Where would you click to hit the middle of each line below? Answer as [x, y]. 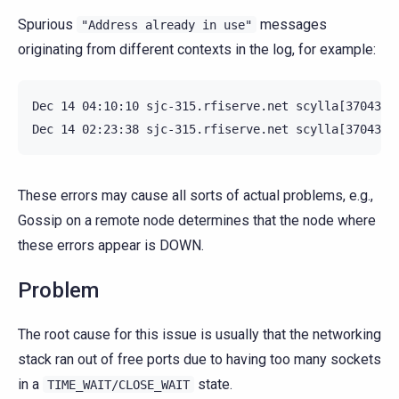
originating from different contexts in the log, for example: [197, 49]
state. [213, 384]
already [170, 24]
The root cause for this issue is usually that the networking [199, 334]
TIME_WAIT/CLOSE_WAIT [118, 384]
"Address [110, 24]
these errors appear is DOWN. [111, 245]
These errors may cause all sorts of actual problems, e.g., [195, 195]
